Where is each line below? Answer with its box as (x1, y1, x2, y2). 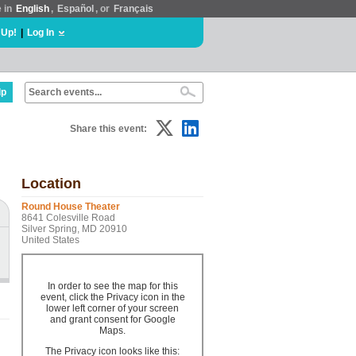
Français (114, 3, 153, 14)
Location (21, 176, 81, 192)
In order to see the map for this (47, 281, 178, 292)
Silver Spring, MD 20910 (21, 223, 127, 234)
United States (21, 234, 79, 246)
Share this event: (70, 123, 147, 134)
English (16, 3, 49, 14)
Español (57, 3, 94, 14)
